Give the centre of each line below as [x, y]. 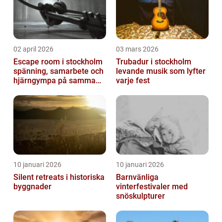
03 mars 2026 [137, 49]
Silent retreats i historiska [59, 177]
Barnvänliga [137, 177]
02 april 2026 [33, 49]
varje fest [133, 81]
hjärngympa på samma [55, 81]
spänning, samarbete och [58, 71]
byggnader [32, 187]
